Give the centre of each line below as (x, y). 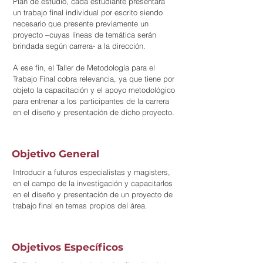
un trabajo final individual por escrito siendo (88, 12)
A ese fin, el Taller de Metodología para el (84, 68)
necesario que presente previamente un (81, 23)
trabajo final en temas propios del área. (80, 205)
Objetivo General (55, 154)
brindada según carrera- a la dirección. (79, 46)
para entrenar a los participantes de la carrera (91, 101)
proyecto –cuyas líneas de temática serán (85, 35)
